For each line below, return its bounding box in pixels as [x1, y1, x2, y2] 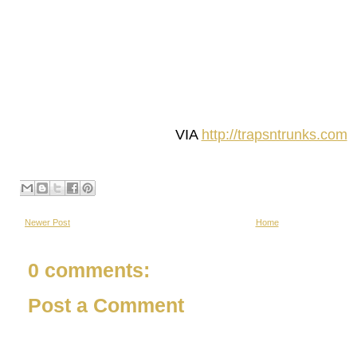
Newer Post [25, 218, 70, 227]
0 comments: [28, 260, 150, 281]
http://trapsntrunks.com [201, 126, 347, 143]
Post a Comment [28, 295, 184, 316]
